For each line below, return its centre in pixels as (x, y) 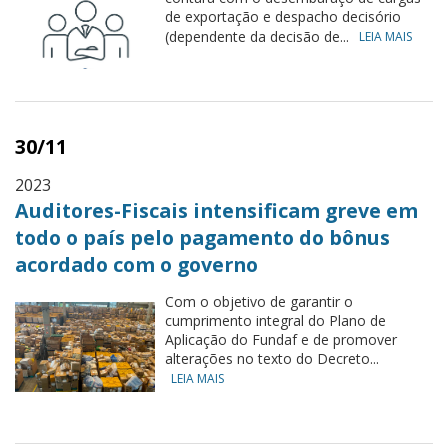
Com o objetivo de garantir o (259, 301)
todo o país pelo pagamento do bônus (202, 237)
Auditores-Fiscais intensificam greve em (216, 210)
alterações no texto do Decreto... (272, 358)
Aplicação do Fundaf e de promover (281, 339)
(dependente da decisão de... (259, 37)
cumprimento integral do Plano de (275, 320)
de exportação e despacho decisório (283, 16)
